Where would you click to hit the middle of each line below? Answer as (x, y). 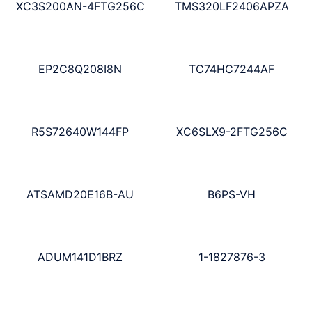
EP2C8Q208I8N (80, 69)
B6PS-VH (232, 194)
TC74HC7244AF (232, 69)
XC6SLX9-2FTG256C (232, 132)
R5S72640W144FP (80, 132)
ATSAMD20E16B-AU (80, 194)
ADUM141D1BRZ (80, 257)
